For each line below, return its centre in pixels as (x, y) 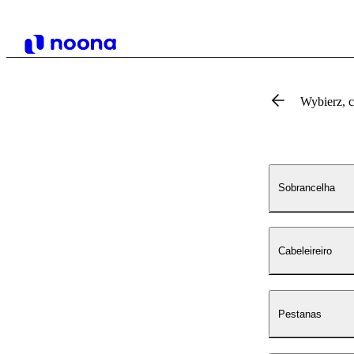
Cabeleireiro (305, 250)
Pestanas (300, 314)
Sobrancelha (307, 188)
